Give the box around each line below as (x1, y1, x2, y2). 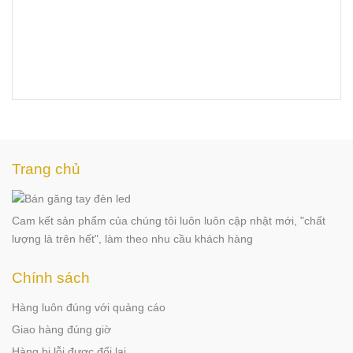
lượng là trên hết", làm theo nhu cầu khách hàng (12, 232, 253, 246)
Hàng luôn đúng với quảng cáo (12, 301, 165, 314)
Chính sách (12, 269, 90, 287)
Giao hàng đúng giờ (12, 323, 111, 336)
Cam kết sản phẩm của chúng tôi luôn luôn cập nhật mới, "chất (12, 214, 325, 228)
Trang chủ (12, 159, 80, 177)
